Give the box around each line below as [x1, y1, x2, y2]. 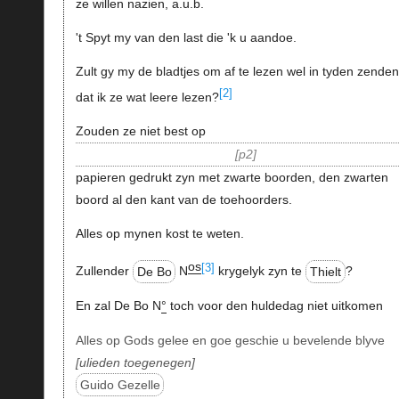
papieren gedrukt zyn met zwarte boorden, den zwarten [75, 170, 388, 185]
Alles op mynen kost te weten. [75, 226, 244, 241]
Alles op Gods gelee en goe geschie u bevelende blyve [75, 333, 385, 348]
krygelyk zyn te [215, 264, 306, 279]
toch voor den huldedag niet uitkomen [166, 297, 383, 313]
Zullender [75, 264, 133, 279]
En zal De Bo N [75, 297, 161, 313]
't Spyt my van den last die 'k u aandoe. [75, 30, 297, 45]
